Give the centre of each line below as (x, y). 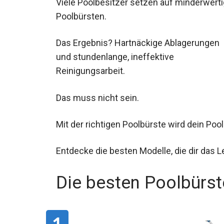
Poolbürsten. (81, 16)
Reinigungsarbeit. (90, 71)
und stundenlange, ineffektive (115, 57)
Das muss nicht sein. (97, 97)
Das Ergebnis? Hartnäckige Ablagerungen (138, 43)
